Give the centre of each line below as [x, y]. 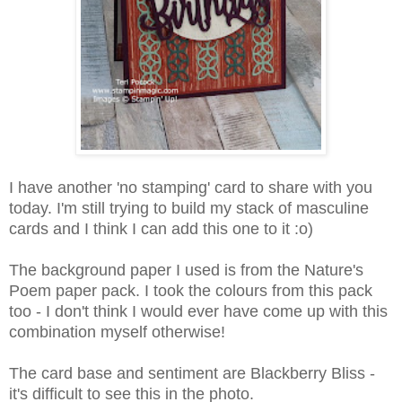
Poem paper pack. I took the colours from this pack [191, 290]
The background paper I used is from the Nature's [186, 270]
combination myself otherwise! [117, 332]
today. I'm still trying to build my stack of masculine [189, 208]
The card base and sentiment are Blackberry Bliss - [192, 373]
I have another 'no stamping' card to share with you [191, 187]
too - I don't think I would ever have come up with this [198, 311]
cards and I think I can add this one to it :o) [163, 228]
